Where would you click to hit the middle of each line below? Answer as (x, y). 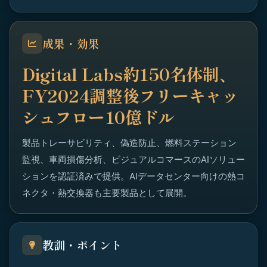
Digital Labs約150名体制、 (129, 74)
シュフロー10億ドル (99, 117)
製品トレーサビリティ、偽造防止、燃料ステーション (129, 143)
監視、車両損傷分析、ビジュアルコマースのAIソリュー (133, 159)
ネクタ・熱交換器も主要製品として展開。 (107, 193)
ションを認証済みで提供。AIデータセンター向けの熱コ (133, 176)
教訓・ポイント (83, 245)
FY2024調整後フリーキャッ (130, 95)
